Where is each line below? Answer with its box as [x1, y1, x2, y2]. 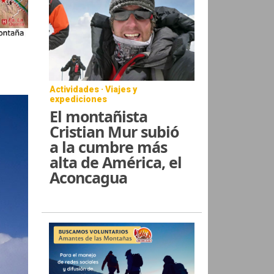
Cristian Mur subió [50, 120, 179, 142]
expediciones [50, 94, 108, 104]
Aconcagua [50, 166, 128, 188]
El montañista [50, 105, 148, 127]
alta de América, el [50, 151, 182, 172]
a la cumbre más [50, 136, 168, 157]
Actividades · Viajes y [50, 84, 138, 94]
